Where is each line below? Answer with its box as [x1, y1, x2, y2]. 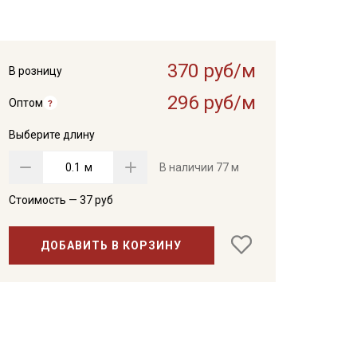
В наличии [159, 161, 216, 174]
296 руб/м [167, 92, 256, 114]
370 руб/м [167, 60, 256, 82]
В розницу [8, 65, 62, 77]
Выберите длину [8, 128, 95, 141]
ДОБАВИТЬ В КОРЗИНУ [41, 238, 182, 252]
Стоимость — [8, 194, 80, 206]
